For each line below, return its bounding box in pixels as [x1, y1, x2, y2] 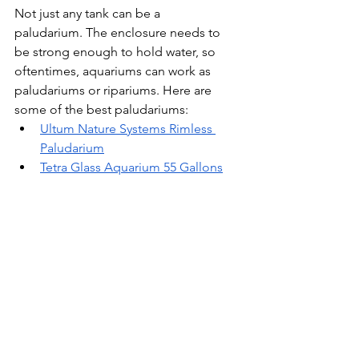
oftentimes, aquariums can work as [14, 63, 214, 79]
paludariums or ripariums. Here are [14, 83, 215, 99]
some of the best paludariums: [14, 102, 188, 118]
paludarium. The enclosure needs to [14, 25, 224, 41]
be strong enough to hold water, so [14, 44, 219, 60]
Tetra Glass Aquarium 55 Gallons [40, 159, 223, 175]
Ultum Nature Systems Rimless [40, 121, 216, 137]
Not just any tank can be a [14, 6, 163, 22]
